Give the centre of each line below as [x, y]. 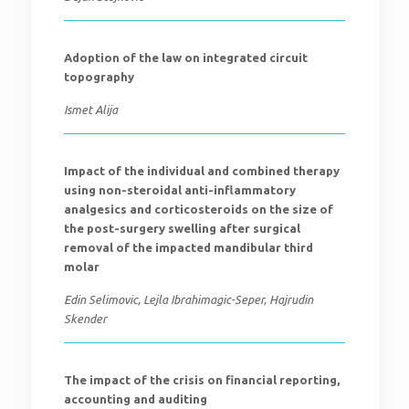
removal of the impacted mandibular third [188, 247]
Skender [85, 319]
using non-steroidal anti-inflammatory [179, 190]
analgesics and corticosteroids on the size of [198, 209]
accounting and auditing [135, 399]
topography [99, 77]
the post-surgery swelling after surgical [182, 228]
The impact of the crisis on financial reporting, [201, 380]
